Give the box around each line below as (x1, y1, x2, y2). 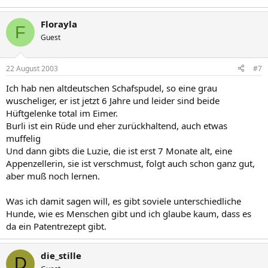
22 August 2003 (6, 63, 58, 74)
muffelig (6, 132, 41, 144)
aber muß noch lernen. (6, 169, 100, 182)
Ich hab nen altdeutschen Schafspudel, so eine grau (6, 81, 217, 94)
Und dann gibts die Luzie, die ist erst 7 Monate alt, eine (6, 144, 232, 157)
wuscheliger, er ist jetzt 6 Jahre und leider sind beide (6, 94, 220, 106)
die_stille (41, 249, 81, 261)
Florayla (41, 18, 77, 30)
